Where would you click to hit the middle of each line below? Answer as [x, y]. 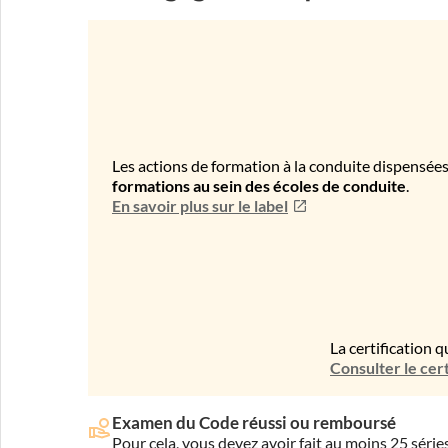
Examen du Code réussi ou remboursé [254, 422]
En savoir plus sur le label [200, 206]
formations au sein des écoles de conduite [259, 186]
